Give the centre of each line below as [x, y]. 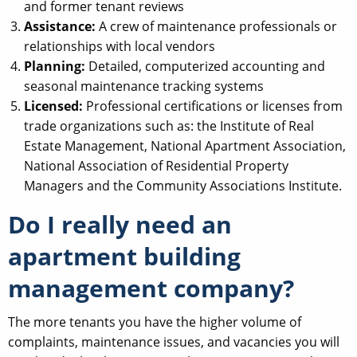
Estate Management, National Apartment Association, [185, 146]
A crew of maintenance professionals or [216, 27]
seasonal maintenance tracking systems [144, 86]
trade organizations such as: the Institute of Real [169, 126]
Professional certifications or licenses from [213, 106]
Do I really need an [120, 225]
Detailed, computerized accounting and [205, 67]
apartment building [124, 257]
